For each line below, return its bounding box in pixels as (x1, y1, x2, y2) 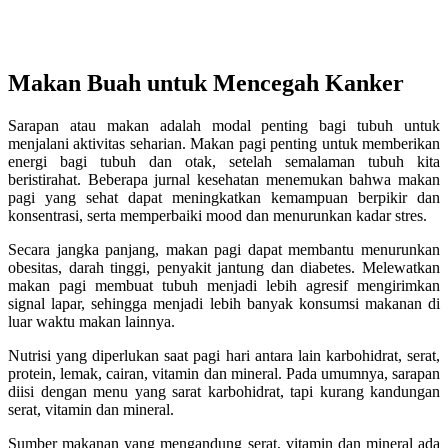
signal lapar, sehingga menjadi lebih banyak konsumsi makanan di (8, 294, 440, 312)
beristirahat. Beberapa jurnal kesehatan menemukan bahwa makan (8, 170, 440, 188)
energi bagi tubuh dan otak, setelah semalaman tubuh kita (8, 152, 440, 170)
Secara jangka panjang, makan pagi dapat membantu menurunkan (8, 240, 440, 258)
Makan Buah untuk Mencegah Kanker (8, 69, 404, 96)
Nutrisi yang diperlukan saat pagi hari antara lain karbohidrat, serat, (8, 346, 440, 364)
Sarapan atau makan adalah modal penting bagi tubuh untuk (8, 116, 440, 134)
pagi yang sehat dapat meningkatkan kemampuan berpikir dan (8, 188, 440, 206)
